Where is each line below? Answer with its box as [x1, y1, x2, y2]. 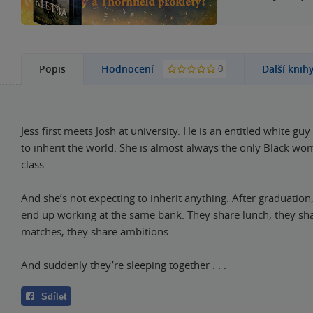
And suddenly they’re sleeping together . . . [21, 257, 226, 272]
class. [21, 156, 47, 171]
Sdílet [41, 291, 66, 302]
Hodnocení [101, 62, 156, 75]
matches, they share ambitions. [21, 224, 171, 238]
